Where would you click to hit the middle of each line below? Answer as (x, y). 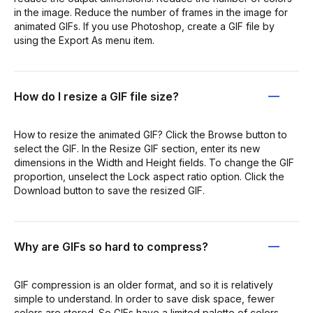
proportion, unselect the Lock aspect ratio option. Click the (149, 176)
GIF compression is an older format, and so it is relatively (144, 284)
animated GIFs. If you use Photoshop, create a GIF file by (144, 26)
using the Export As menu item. (84, 40)
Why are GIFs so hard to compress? (111, 246)
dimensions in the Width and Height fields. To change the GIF (154, 162)
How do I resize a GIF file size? (96, 96)
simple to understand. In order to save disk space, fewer (144, 298)
